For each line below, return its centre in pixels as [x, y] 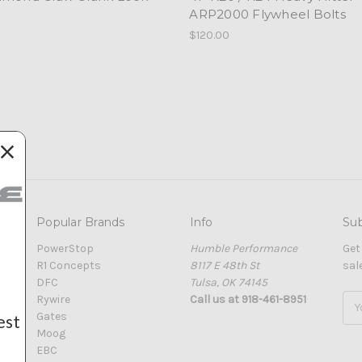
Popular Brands [81, 222]
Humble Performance [243, 248]
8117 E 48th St [224, 265]
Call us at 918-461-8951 [248, 299]
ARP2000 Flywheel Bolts [267, 14]
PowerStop [65, 248]
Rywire [53, 299]
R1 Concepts [69, 265]
